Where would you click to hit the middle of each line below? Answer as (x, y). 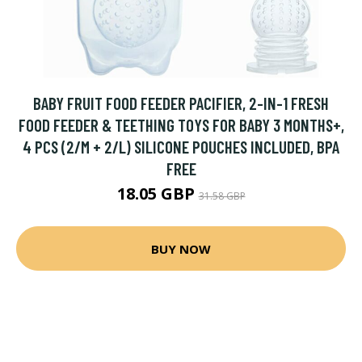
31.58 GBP (222, 196)
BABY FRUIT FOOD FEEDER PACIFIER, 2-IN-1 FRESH (181, 103)
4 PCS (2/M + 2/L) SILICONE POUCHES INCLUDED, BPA (181, 147)
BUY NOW (181, 248)
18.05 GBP (158, 194)
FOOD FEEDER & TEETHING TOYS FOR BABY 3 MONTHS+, (181, 125)
